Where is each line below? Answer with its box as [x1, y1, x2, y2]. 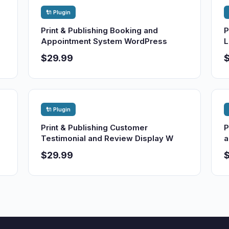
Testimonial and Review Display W [41, 133, 174, 143]
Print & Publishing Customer [41, 123, 148, 132]
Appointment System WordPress [41, 36, 168, 46]
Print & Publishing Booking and [41, 26, 158, 35]
